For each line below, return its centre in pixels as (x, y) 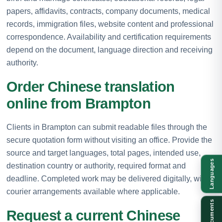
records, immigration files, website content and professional (110, 24)
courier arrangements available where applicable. (93, 191)
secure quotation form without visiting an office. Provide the (109, 140)
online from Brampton (79, 103)
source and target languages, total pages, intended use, (104, 153)
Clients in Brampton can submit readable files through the (107, 127)
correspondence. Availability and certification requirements (109, 37)
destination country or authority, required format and (96, 166)
